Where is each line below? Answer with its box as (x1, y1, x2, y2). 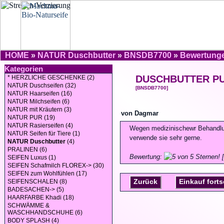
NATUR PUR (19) (7, 114, 55, 121)
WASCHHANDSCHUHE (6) (7, 209, 82, 216)
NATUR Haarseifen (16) (7, 90, 72, 97)
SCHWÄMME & (7, 202, 49, 209)
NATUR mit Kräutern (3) (7, 106, 71, 113)
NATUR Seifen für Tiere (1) (7, 130, 80, 137)
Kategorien (4, 64, 43, 73)
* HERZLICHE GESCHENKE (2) (7, 74, 94, 81)
